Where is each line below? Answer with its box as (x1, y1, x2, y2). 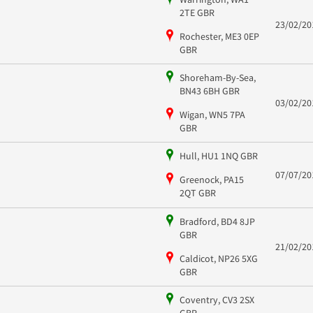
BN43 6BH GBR (179, 84, 240, 97)
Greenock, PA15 (179, 173, 244, 187)
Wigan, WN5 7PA (179, 108, 245, 121)
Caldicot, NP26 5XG (179, 252, 258, 265)
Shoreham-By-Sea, (179, 71, 256, 84)
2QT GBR (179, 187, 216, 200)
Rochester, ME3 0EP (179, 29, 259, 43)
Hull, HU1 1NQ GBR (179, 150, 258, 163)
